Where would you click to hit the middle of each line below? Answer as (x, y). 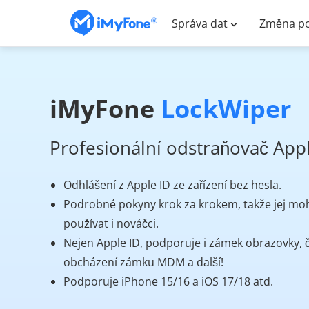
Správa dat (200, 23)
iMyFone (105, 108)
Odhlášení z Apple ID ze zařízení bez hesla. (172, 185)
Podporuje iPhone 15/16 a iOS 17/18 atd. (168, 281)
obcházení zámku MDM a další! (143, 262)
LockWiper (226, 108)
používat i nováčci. (111, 223)
